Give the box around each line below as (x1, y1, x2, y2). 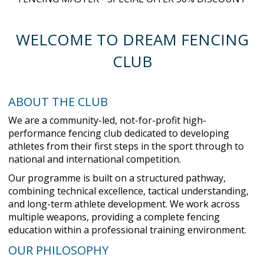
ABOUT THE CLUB (8, 94, 108, 110)
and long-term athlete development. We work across (8, 197, 240, 210)
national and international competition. (8, 153, 181, 166)
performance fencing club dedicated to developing (8, 127, 229, 140)
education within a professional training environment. (8, 223, 246, 236)
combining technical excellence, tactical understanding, (8, 184, 249, 197)
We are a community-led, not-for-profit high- (8, 114, 206, 127)
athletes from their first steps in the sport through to (8, 140, 244, 153)
